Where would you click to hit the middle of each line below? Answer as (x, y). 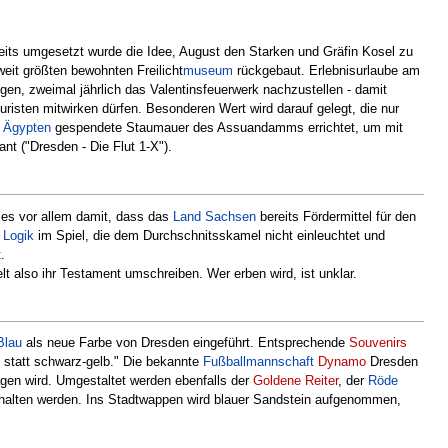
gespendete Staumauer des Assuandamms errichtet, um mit (227, 127)
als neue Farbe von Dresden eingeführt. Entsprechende (185, 343)
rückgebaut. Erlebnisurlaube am (326, 70)
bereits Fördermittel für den (336, 216)
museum (208, 70)
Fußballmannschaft (258, 362)
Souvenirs (378, 343)
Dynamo (342, 362)
